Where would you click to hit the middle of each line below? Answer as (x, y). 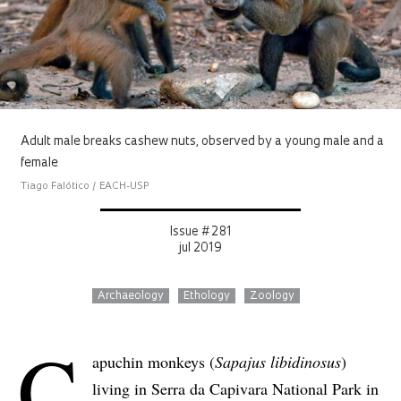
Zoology (272, 296)
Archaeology (131, 296)
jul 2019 (200, 248)
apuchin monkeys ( (154, 361)
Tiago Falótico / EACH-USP (85, 186)
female (39, 163)
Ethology (207, 296)
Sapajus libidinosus (278, 361)
